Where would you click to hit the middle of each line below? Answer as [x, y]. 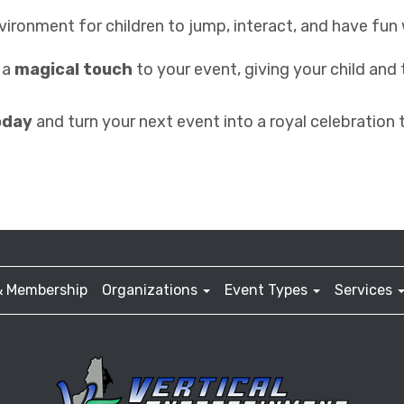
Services [365, 289]
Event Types [268, 289]
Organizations [151, 289]
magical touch [73, 69]
